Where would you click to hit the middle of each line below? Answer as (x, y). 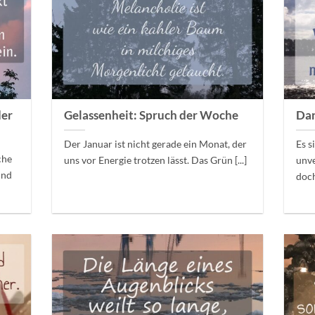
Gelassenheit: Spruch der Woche (152, 116)
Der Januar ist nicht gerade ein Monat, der (156, 144)
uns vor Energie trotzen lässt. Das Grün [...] (156, 160)
